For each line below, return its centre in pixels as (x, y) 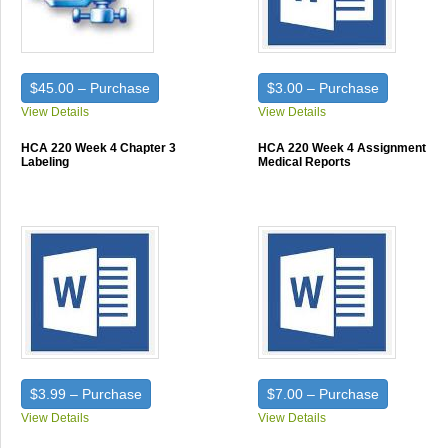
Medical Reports (305, 162)
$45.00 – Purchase (90, 88)
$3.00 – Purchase (323, 88)
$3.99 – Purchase (86, 394)
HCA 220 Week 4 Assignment (342, 148)
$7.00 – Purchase (323, 394)
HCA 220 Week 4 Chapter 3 (98, 148)
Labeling (45, 162)
